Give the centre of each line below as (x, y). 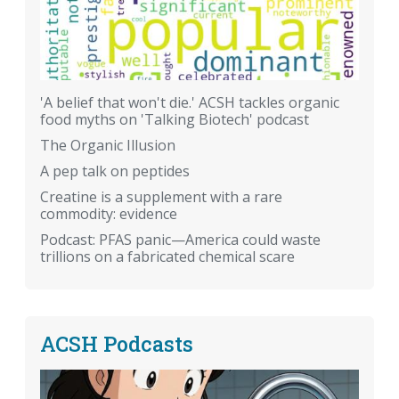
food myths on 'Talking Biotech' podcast (175, 120)
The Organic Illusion (108, 146)
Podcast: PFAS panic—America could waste (180, 240)
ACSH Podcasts (117, 344)
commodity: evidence (109, 214)
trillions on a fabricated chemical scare (167, 257)
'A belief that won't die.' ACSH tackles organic (190, 103)
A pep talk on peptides (115, 171)
